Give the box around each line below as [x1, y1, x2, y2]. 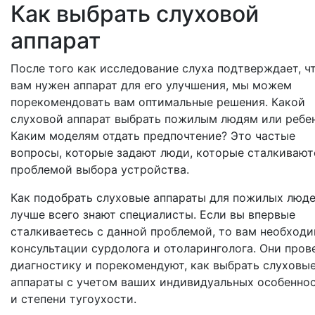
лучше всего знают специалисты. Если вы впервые [11, 207, 295, 222]
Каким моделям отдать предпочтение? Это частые [11, 129, 295, 143]
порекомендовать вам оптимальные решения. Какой [11, 95, 305, 110]
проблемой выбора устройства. [11, 162, 189, 177]
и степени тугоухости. [11, 292, 136, 307]
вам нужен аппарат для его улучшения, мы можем [11, 78, 292, 93]
